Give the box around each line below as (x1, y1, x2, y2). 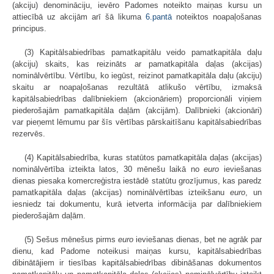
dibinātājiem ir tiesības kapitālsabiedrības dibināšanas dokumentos (12, 258, 262, 268)
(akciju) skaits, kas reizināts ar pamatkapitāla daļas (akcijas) (12, 59, 262, 69)
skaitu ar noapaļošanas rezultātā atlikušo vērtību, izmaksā (12, 83, 262, 92)
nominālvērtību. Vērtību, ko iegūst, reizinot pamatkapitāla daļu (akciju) (12, 71, 262, 81)
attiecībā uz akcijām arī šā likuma (12, 12, 146, 22)
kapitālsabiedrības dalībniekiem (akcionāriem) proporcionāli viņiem (12, 94, 262, 104)
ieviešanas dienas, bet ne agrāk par (133, 235, 262, 245)
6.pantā (146, 12, 172, 22)
